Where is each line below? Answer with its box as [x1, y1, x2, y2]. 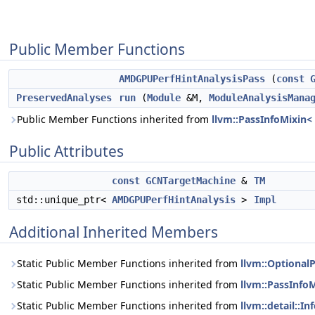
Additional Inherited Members [9, 222, 218, 242]
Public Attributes [9, 141, 124, 161]
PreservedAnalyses [16, 92, 112, 103]
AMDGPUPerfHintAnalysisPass [119, 73, 265, 84]
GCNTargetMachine [146, 175, 236, 186]
